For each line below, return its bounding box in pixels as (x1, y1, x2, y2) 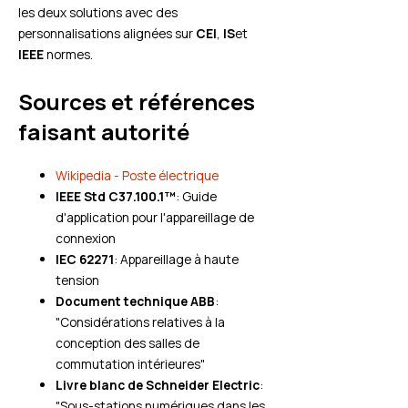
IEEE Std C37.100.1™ (56, 188, 177, 206)
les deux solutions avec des (18, 4, 178, 22)
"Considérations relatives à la (56, 313, 226, 331)
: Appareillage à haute (114, 250, 240, 269)
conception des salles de (56, 334, 200, 352)
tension (56, 271, 100, 290)
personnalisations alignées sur (18, 25, 196, 43)
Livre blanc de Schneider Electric (56, 376, 260, 394)
